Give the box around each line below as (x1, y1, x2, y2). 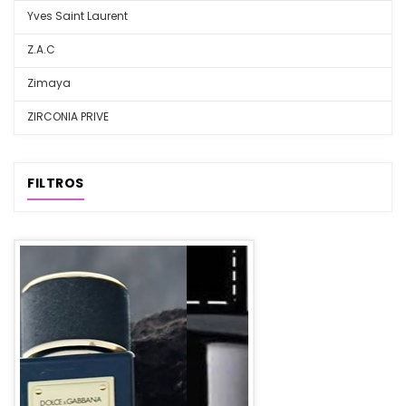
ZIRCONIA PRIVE (27, 109, 109, 125)
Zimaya (27, 75, 71, 92)
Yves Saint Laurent (27, 8, 128, 24)
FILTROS (27, 174, 84, 193)
